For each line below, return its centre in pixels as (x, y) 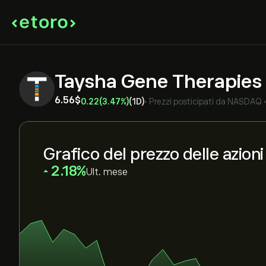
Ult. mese (107, 172)
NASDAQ (245, 102)
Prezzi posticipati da (187, 102)
